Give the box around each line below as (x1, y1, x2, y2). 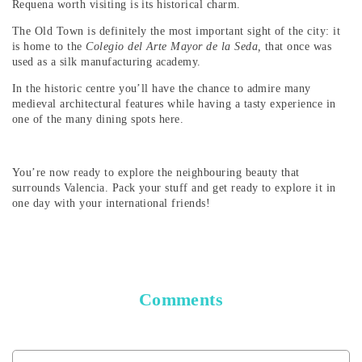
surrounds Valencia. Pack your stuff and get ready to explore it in (12, 182, 336, 195)
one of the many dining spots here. (12, 113, 184, 126)
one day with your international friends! (12, 197, 211, 210)
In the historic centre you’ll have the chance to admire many (12, 82, 311, 95)
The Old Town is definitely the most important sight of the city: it (12, 25, 341, 38)
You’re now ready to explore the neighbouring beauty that (12, 166, 300, 179)
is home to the (12, 40, 86, 53)
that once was (265, 40, 332, 53)
